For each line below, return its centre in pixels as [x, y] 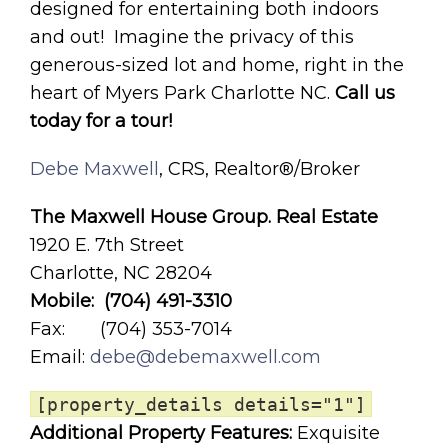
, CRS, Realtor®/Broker [259, 168]
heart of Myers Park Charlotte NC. [182, 92]
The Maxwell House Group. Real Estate [204, 216]
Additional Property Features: [163, 432]
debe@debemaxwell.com [205, 356]
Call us [365, 92]
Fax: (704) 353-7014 [131, 328]
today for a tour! [101, 120]
